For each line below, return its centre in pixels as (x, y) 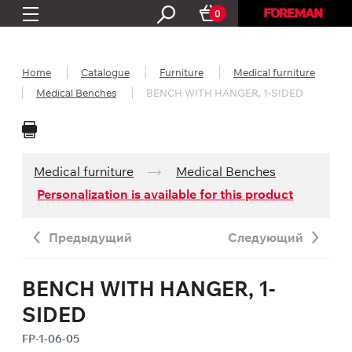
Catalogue (105, 72)
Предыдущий (90, 237)
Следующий (266, 237)
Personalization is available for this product (165, 194)
